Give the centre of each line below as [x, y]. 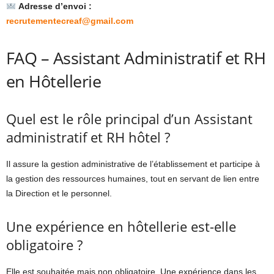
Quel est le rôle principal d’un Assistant [129, 119]
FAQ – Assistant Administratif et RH [136, 58]
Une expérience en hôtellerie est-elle [121, 227]
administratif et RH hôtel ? [88, 137]
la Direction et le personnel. [59, 194]
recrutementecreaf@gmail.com [70, 21]
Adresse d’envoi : [55, 6]
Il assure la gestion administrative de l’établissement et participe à [133, 164]
